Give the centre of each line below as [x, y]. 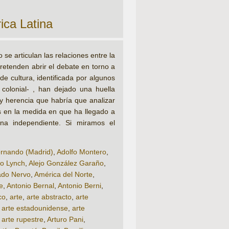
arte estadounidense [35, 208]
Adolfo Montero [82, 152]
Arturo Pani [65, 220]
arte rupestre [22, 220]
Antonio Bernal [30, 186]
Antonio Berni [79, 186]
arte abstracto [49, 197]
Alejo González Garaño [66, 163]
